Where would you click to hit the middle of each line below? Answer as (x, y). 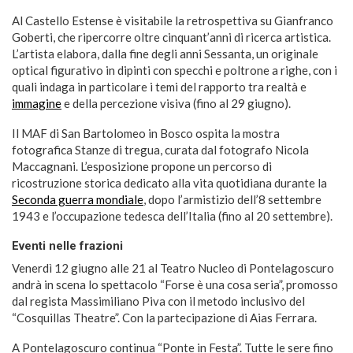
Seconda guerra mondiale (78, 199)
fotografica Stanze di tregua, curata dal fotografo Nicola (160, 149)
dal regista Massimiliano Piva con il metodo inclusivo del (158, 301)
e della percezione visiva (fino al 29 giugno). (176, 103)
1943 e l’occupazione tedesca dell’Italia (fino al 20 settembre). (172, 216)
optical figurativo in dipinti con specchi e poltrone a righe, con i (175, 70)
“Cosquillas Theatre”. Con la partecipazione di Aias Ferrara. (164, 317)
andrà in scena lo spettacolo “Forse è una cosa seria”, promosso (175, 284)
